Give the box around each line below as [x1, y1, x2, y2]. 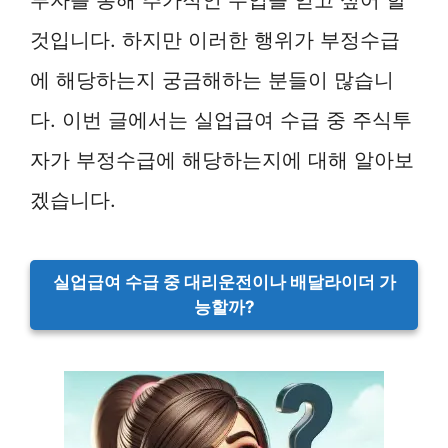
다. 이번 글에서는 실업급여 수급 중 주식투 [30, 106, 412, 132]
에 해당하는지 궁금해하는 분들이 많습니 [30, 66, 394, 92]
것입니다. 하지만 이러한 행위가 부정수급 [30, 26, 400, 52]
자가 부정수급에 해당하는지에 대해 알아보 [30, 146, 414, 172]
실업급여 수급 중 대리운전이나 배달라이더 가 [52, 272, 396, 293]
